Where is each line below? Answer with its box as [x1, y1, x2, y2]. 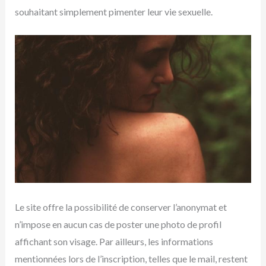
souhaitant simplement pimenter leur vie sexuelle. [14, 5, 213, 17]
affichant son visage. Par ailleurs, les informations [14, 236, 213, 248]
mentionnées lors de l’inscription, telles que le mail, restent [14, 253, 248, 265]
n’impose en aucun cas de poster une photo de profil [14, 218, 221, 230]
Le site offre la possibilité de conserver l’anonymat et [14, 201, 227, 213]
